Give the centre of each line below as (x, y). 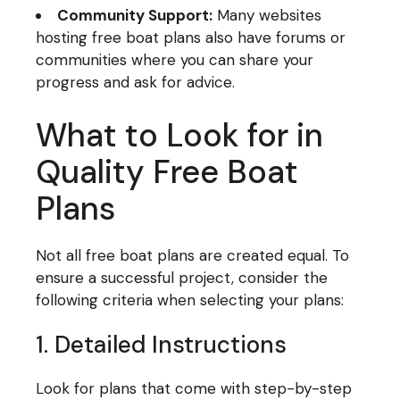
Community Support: (135, 15)
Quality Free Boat (167, 171)
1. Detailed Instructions (162, 344)
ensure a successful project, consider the (182, 277)
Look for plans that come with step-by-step (194, 388)
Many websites (267, 15)
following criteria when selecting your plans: (190, 300)
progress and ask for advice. (136, 82)
